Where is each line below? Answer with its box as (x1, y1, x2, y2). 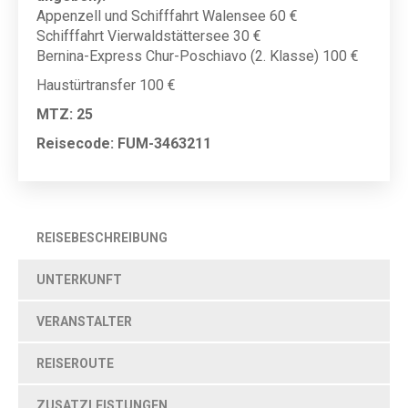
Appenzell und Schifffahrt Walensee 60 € (36, 7, 298, 25)
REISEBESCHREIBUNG (36, 230, 168, 245)
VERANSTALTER (36, 314, 132, 329)
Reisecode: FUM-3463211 (36, 135, 211, 152)
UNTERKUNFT (36, 272, 122, 287)
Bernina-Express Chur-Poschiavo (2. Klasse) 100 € (36, 47, 359, 65)
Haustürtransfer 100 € (36, 76, 176, 94)
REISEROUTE (36, 356, 114, 371)
